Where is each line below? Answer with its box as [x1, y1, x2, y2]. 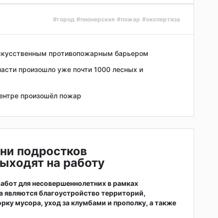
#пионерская [76, 16, 115, 23]
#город [53, 16, 74, 23]
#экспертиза [142, 16, 180, 23]
